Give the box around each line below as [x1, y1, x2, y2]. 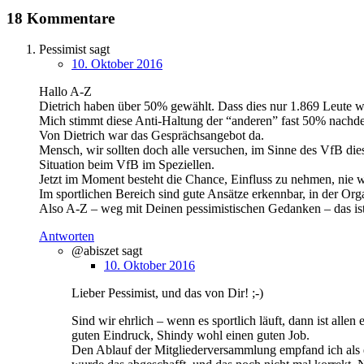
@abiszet [71, 244, 122, 258]
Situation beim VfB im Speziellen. [39, 158, 214, 172]
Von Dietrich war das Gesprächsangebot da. [39, 128, 264, 143]
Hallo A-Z [39, 84, 92, 99]
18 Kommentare [6, 9, 115, 27]
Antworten [39, 229, 94, 244]
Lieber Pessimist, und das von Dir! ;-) [71, 286, 263, 301]
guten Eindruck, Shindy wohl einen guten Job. [71, 328, 310, 343]
